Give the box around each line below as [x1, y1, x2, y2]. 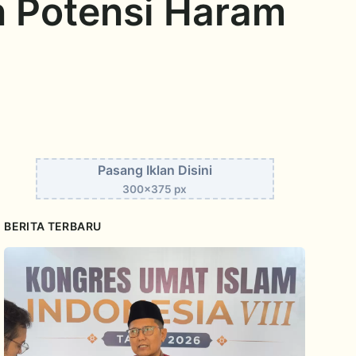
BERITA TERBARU [4, 219, 102, 233]
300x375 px [122, 182, 188, 195]
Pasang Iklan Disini [97, 161, 212, 178]
